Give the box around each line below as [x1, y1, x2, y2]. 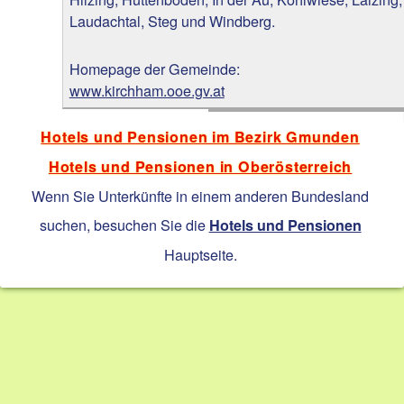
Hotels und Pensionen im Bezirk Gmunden [41, 125, 360, 147]
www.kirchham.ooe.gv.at [69, 78, 225, 101]
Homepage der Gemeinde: [69, 57, 240, 79]
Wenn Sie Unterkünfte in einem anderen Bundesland [32, 184, 370, 207]
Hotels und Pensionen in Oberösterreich [48, 155, 353, 177]
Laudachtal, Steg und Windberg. [69, 9, 275, 32]
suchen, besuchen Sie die [39, 213, 209, 235]
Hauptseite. [163, 243, 237, 265]
